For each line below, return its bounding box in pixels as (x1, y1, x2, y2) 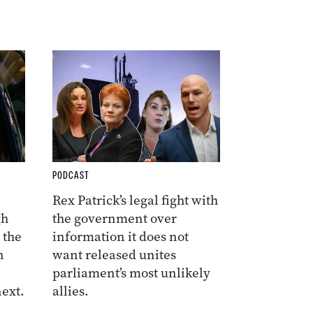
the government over (52, 210, 177, 228)
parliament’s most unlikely (52, 264, 210, 282)
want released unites (52, 246, 176, 264)
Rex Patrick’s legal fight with (52, 191, 218, 210)
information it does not (52, 228, 189, 246)
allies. (52, 282, 89, 300)
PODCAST (52, 169, 89, 182)
